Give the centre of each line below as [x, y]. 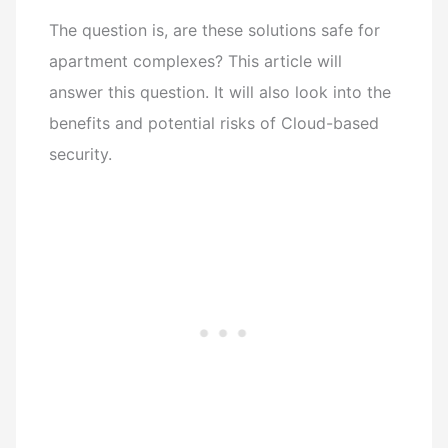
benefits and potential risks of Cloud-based [214, 122]
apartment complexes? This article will [196, 60]
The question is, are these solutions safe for [215, 29]
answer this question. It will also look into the [220, 91]
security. [81, 153]
